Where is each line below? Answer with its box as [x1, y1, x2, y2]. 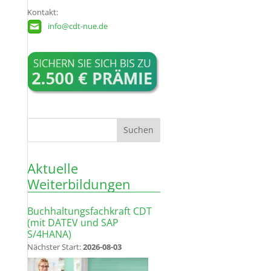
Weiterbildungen [27, 174, 131, 193]
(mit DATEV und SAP [27, 215, 119, 229]
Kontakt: [27, 7, 58, 18]
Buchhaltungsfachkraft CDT [27, 204, 152, 218]
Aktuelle [27, 158, 78, 177]
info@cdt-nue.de [47, 21, 108, 32]
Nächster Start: [27, 241, 83, 252]
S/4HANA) [27, 227, 71, 241]
